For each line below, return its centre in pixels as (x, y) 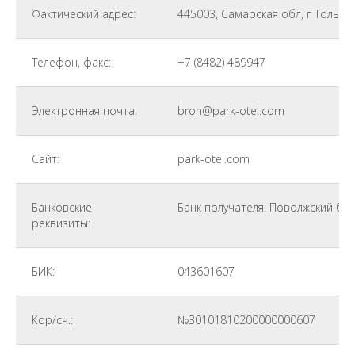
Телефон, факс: (71, 62)
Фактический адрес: (84, 14)
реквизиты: (61, 223)
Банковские (62, 207)
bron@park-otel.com (231, 111)
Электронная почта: (84, 111)
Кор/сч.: (52, 320)
